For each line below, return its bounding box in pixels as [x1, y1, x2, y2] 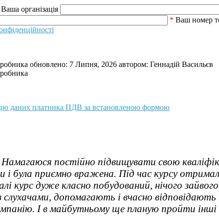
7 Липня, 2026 [69, 60, 117, 69]
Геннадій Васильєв [150, 60, 213, 69]
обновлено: [28, 60, 69, 69]
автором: [117, 60, 150, 69]
